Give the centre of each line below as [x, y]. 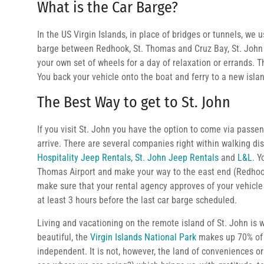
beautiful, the [64, 237]
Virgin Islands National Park [143, 237]
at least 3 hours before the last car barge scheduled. [137, 200]
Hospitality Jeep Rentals [84, 158]
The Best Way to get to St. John [134, 102]
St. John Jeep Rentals [177, 158]
